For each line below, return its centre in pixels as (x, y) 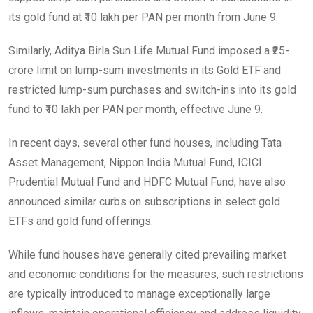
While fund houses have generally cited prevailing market (147, 254)
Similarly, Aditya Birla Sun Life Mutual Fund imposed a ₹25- (149, 50)
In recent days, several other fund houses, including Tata (145, 143)
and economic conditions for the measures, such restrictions (156, 274)
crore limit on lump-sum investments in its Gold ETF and (145, 70)
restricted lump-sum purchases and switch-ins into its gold (152, 89)
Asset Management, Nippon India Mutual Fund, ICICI (135, 162)
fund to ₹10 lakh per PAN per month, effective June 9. (136, 109)
